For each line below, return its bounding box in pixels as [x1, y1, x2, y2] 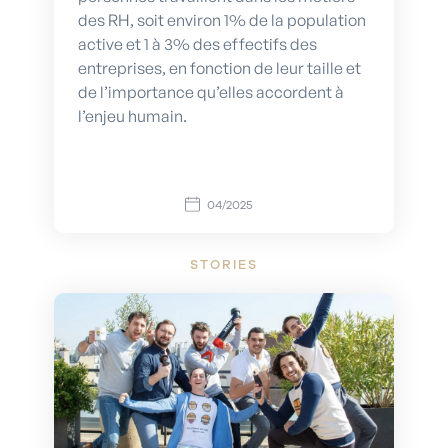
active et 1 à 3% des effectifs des [78, 33, 317, 54]
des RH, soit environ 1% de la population [78, 9, 366, 30]
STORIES [190, 255, 258, 274]
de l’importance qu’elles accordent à [78, 81, 344, 102]
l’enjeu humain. [78, 105, 187, 126]
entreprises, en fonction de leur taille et [78, 57, 361, 78]
